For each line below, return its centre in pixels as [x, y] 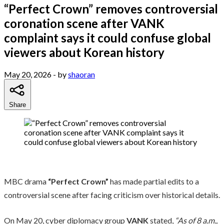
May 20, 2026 [28, 74]
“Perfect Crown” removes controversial [111, 8]
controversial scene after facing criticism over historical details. [112, 194]
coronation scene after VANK [84, 23]
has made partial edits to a [154, 181]
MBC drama [26, 181]
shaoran [81, 74]
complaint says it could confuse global [107, 37]
